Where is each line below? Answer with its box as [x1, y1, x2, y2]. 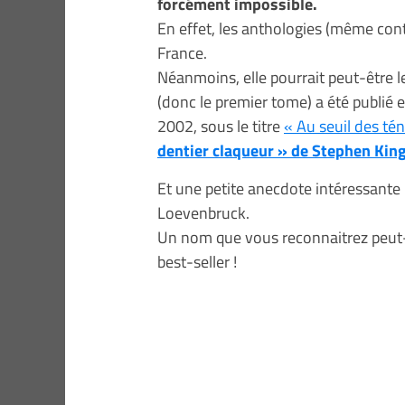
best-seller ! [157, 249, 237, 274]
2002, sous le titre [157, 113, 284, 138]
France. [157, 40, 207, 65]
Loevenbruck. [157, 200, 250, 225]
